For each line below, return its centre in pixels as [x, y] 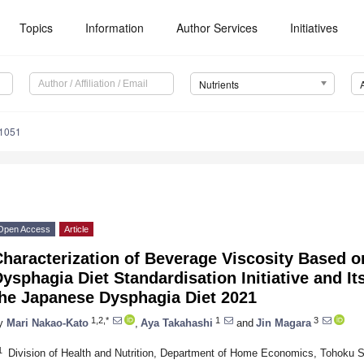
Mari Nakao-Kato [48, 323]
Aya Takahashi [177, 323]
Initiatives [314, 28]
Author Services [217, 28]
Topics [37, 28]
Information [115, 28]
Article [76, 230]
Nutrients [219, 84]
